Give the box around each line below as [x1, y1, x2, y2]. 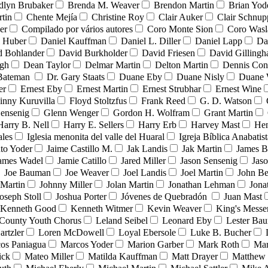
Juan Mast [224, 191, 262, 202]
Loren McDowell [38, 227, 104, 238]
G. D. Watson [200, 96, 252, 106]
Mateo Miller [25, 251, 74, 262]
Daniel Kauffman [41, 36, 106, 47]
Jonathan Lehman [168, 179, 235, 190]
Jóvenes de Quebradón [121, 191, 209, 202]
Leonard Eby [162, 215, 212, 226]
